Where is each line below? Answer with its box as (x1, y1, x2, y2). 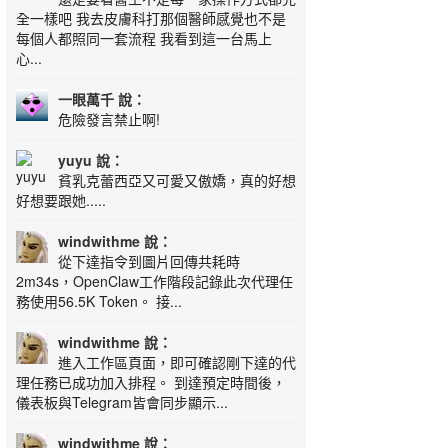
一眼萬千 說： (58, 89, 146, 109)
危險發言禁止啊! (58, 109, 160, 129)
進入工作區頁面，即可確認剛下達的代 (58, 352, 296, 372)
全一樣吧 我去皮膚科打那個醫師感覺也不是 (16, 8, 286, 28)
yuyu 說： (58, 150, 124, 170)
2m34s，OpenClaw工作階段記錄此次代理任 (16, 271, 293, 291)
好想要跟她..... (16, 190, 106, 210)
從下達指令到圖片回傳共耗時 (58, 251, 240, 271)
